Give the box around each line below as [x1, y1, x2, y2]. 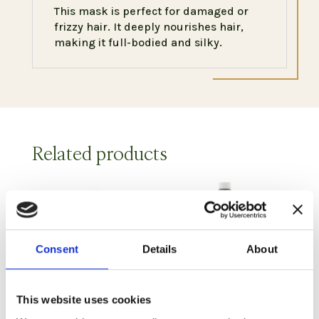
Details [142, 243, 177, 256]
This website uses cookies [16, 293, 152, 306]
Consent [36, 243, 78, 256]
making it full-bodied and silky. [53, 36, 222, 50]
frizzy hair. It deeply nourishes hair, [53, 20, 244, 34]
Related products [31, 141, 167, 166]
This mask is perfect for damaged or [53, 4, 249, 19]
